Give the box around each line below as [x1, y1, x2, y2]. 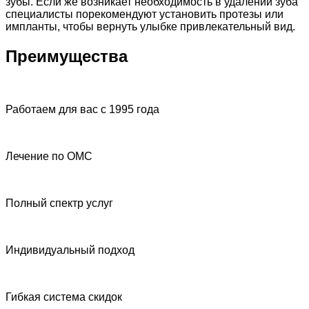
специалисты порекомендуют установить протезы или [6, 8, 283, 20]
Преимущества [6, 46, 128, 66]
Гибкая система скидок [6, 290, 122, 303]
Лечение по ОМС [6, 150, 92, 162]
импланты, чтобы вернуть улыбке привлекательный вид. [6, 20, 295, 32]
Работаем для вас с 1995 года [6, 103, 159, 115]
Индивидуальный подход [6, 243, 134, 256]
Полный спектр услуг [6, 197, 113, 209]
